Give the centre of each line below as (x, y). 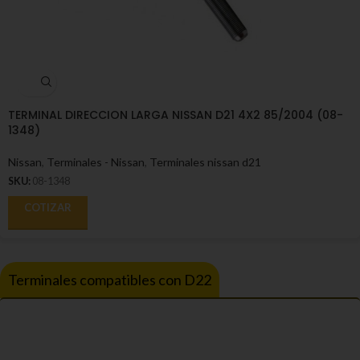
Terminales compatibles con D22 (110, 279)
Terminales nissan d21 (205, 162)
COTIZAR (48, 207)
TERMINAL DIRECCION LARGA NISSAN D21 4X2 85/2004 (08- (176, 115)
